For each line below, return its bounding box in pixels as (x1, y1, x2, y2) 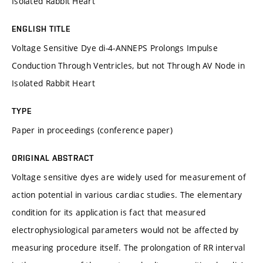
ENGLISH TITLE (12, 23, 71, 33)
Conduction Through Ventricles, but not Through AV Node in (12, 59, 245, 71)
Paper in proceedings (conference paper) (12, 124, 173, 136)
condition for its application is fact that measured (12, 206, 206, 218)
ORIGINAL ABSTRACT (12, 153, 95, 163)
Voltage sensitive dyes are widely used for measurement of (12, 171, 246, 183)
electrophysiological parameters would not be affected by (12, 224, 239, 235)
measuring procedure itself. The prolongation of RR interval (12, 241, 245, 253)
